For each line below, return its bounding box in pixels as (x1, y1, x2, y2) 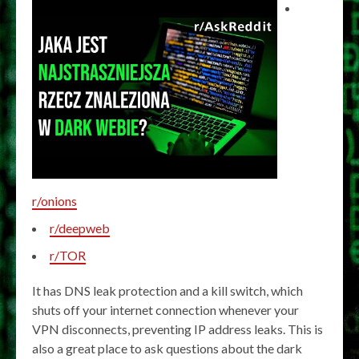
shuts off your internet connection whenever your (32, 301, 299, 317)
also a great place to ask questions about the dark (32, 340, 302, 356)
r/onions (32, 192, 77, 208)
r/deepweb (50, 220, 110, 236)
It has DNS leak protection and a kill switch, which (32, 282, 303, 298)
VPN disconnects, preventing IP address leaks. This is (32, 321, 323, 337)
